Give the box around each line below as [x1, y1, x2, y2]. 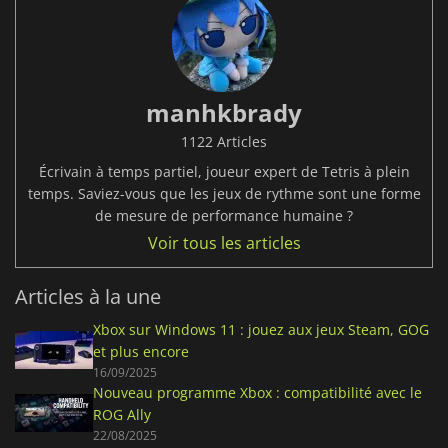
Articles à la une [15, 282, 161, 310]
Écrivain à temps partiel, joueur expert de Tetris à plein [38, 161, 410, 181]
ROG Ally [93, 404, 151, 424]
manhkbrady [146, 95, 302, 129]
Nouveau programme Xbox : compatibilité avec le [93, 382, 422, 402]
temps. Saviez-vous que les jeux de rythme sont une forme [27, 183, 421, 203]
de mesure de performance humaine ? [95, 205, 353, 225]
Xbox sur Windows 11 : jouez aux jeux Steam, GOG [93, 319, 429, 339]
